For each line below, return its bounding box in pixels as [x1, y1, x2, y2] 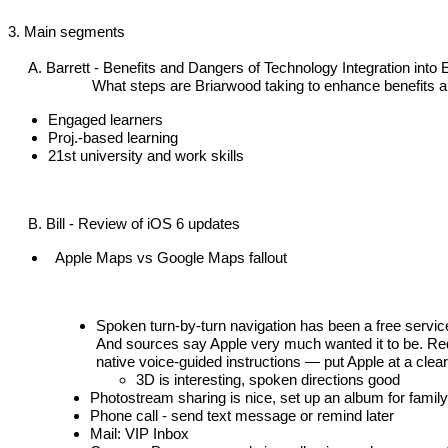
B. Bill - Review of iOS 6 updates [12, 214, 240, 232]
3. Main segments [8, 22, 125, 40]
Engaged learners [48, 110, 163, 128]
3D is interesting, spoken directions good [136, 370, 400, 388]
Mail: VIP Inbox [90, 424, 189, 442]
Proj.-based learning [48, 128, 178, 146]
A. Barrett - [28, 58, 99, 76]
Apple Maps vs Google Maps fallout [52, 248, 287, 266]
